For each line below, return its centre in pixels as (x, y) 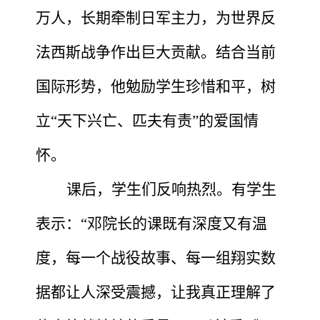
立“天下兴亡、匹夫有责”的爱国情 (147, 120)
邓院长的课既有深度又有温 (177, 223)
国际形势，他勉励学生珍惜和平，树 (156, 86)
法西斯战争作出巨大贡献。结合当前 (156, 52)
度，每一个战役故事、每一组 (133, 257)
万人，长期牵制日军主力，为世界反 (156, 17)
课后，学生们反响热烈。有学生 (171, 189)
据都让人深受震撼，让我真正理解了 (156, 292)
